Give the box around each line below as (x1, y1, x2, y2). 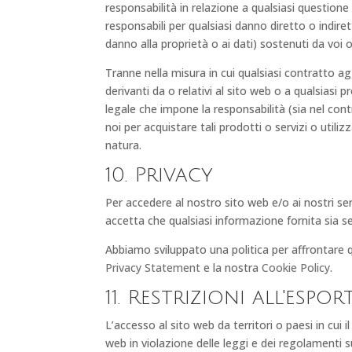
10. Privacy (105, 163, 214, 186)
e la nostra (200, 259, 262, 275)
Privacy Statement (105, 259, 201, 275)
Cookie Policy (262, 259, 331, 275)
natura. (105, 137, 142, 152)
